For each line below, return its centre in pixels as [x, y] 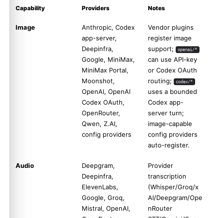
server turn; [166, 113]
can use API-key [173, 60]
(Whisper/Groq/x [173, 187]
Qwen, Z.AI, [100, 124]
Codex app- [166, 102]
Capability [30, 8]
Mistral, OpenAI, [106, 209]
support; [162, 49]
